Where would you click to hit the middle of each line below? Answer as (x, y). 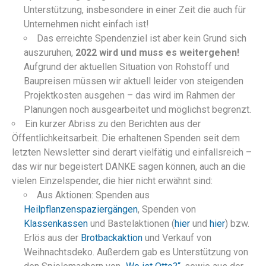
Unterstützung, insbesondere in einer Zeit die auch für (135, 9)
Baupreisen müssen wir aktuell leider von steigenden (134, 81)
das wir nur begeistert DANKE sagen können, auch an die (129, 166)
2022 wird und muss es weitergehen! (157, 52)
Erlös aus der (52, 237)
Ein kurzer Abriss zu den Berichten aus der (113, 123)
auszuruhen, (50, 52)
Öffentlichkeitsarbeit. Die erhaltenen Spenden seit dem (126, 138)
